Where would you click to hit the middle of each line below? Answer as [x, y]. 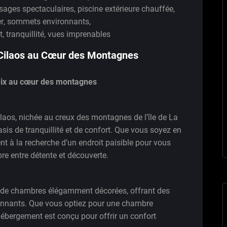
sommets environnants [48, 21]
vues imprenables [79, 34]
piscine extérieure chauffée [125, 9]
